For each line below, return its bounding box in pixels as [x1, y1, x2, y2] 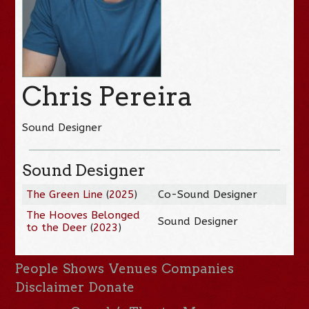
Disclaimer [15, 279, 85, 295]
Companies [161, 260, 234, 277]
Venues [108, 260, 157, 277]
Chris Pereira [22, 79, 193, 112]
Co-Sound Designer [158, 188, 258, 201]
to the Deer [26, 221, 88, 234]
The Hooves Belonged [26, 208, 141, 221]
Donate [88, 279, 135, 295]
